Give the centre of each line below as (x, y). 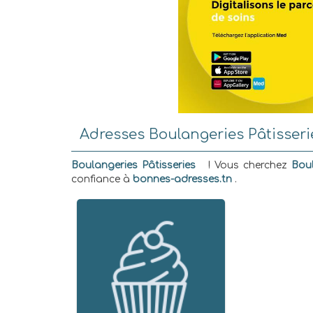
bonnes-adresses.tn (182, 179)
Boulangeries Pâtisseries (133, 165)
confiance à (102, 179)
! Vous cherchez (246, 165)
